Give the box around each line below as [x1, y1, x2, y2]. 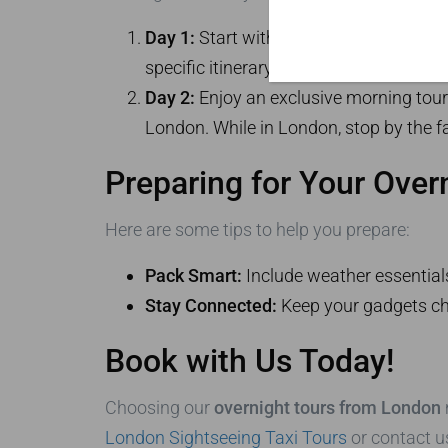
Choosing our [104, 397, 214, 419]
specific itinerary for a [144, 57, 317, 79]
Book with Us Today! [104, 342, 394, 381]
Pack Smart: [144, 265, 242, 287]
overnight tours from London [213, 397, 441, 419]
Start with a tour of [194, 27, 350, 49]
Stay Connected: [144, 295, 277, 317]
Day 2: [144, 87, 195, 109]
